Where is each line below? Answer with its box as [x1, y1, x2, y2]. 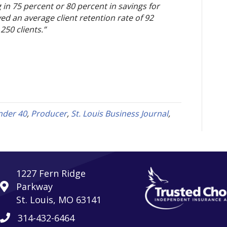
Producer [31, 107, 67, 119]
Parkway [16, 180, 53, 193]
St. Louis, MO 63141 [16, 193, 101, 206]
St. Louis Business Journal [71, 107, 168, 119]
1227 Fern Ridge [16, 167, 86, 179]
